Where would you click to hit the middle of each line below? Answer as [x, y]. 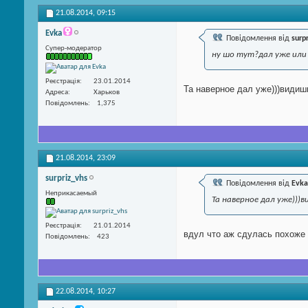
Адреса [57, 92]
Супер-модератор [74, 49]
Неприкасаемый [71, 193]
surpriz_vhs [66, 178]
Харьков [107, 92]
